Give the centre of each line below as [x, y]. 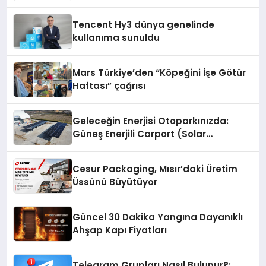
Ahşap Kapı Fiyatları [120, 230]
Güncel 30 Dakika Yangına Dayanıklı [158, 217]
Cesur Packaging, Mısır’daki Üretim [155, 169]
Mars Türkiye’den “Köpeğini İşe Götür [159, 73]
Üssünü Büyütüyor [115, 182]
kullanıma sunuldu [116, 38]
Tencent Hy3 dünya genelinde [144, 25]
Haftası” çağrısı [109, 86]
